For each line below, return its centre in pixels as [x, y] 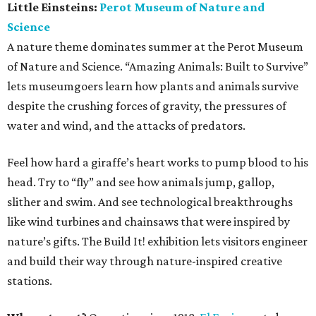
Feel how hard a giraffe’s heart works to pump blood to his [158, 162]
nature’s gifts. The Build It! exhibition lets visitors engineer [157, 241]
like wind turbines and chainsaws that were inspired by [148, 221]
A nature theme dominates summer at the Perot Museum [155, 47]
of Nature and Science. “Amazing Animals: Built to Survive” [158, 66]
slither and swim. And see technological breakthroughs [150, 202]
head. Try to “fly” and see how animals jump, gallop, [141, 182]
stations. [30, 281]
